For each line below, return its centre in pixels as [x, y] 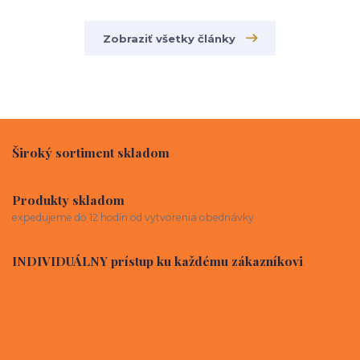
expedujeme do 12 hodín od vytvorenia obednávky [133, 217]
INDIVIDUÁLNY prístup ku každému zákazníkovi [157, 260]
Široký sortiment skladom [91, 152]
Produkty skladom [68, 200]
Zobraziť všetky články [169, 39]
